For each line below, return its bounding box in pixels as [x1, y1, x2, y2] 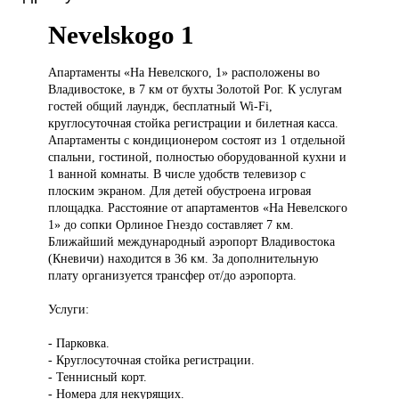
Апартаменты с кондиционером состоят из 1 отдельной [48, 133, 346, 148]
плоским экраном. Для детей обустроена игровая [48, 183, 312, 199]
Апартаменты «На [48, 65, 149, 80]
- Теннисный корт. [48, 370, 148, 385]
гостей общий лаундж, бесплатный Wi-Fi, [48, 99, 273, 114]
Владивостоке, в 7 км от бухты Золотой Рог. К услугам [48, 82, 343, 97]
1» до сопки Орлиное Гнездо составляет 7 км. [48, 217, 295, 232]
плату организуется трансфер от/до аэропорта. [48, 268, 297, 283]
